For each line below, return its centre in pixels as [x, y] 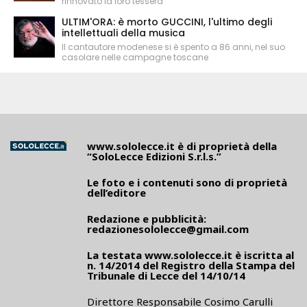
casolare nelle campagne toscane [135, 57]
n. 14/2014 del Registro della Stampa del [191, 265]
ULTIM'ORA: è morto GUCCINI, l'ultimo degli [167, 22]
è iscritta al [263, 255]
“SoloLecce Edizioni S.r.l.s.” [154, 156]
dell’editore [116, 193]
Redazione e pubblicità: [147, 219]
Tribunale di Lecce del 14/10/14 [166, 275]
